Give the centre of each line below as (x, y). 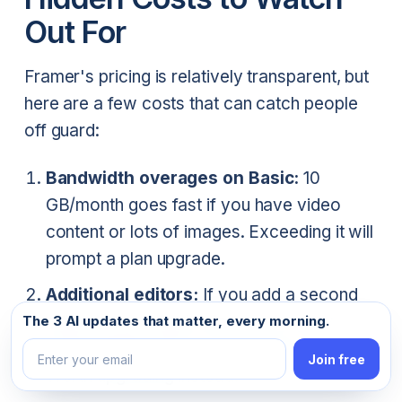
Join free (336, 359)
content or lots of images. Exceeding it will (210, 232)
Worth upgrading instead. (142, 376)
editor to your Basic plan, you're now (189, 322)
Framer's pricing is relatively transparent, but (197, 76)
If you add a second (278, 295)
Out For (75, 32)
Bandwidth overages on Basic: (172, 179)
